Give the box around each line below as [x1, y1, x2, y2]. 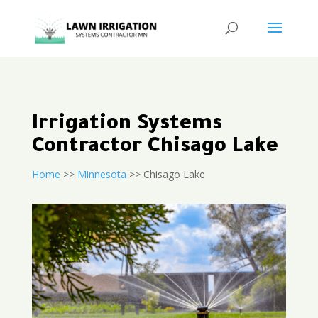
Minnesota [77, 168, 126, 181]
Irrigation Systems [31, 114, 222, 136]
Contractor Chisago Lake [31, 136, 278, 159]
